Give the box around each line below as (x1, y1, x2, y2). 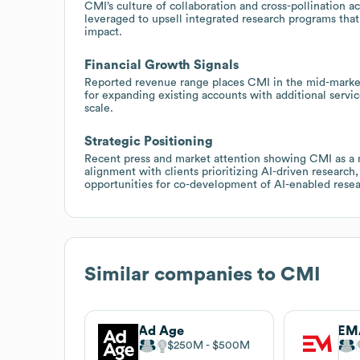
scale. (84, 102, 113, 114)
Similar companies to (84, 264, 280, 284)
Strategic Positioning (84, 134, 213, 148)
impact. (84, 26, 122, 38)
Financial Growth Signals (84, 58, 239, 72)
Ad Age (138, 324, 184, 337)
